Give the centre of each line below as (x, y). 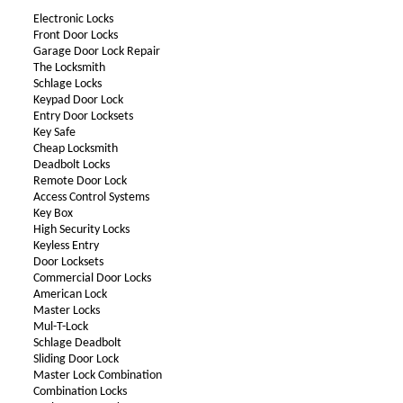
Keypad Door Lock (78, 100)
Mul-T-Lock (60, 327)
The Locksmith (69, 68)
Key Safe (54, 133)
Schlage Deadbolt (77, 343)
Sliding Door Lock (76, 359)
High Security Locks (81, 230)
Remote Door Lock (80, 181)
